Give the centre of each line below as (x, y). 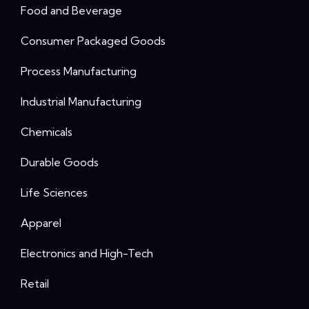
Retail (35, 283)
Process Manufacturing (79, 71)
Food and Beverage (71, 10)
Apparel (41, 222)
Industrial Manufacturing (81, 101)
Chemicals (47, 131)
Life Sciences (54, 192)
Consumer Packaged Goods (93, 40)
